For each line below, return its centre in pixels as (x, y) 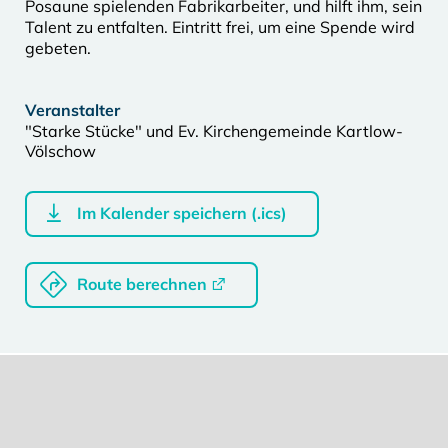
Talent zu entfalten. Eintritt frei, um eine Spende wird (220, 26)
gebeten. (58, 47)
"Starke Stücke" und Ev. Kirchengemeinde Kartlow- (214, 130)
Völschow (60, 150)
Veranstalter (72, 109)
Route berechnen (142, 283)
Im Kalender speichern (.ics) (182, 212)
